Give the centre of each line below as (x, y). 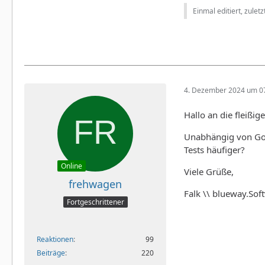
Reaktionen (55, 239)
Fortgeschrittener (95, 202)
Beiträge (51, 253)
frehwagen (95, 184)
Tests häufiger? (214, 150)
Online (72, 166)
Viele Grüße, (209, 172)
